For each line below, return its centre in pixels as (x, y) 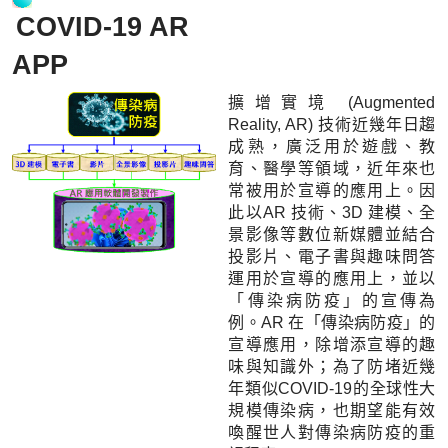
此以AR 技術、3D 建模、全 (332, 212)
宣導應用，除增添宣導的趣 (332, 344)
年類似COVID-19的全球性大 (332, 388)
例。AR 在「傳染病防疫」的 (332, 322)
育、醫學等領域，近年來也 (332, 168)
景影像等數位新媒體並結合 (332, 234)
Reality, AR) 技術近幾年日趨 (332, 124)
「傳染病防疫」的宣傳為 (332, 300)
